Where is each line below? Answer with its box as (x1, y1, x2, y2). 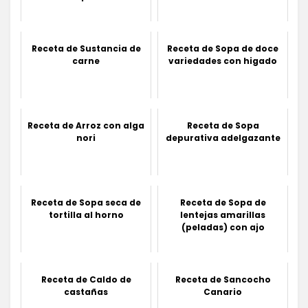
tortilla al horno (48, 209, 124, 221)
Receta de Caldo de (41, 274, 131, 286)
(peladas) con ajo (181, 221, 265, 234)
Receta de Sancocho (175, 274, 271, 286)
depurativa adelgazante (165, 132, 280, 144)
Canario (203, 286, 242, 298)
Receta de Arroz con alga (27, 120, 144, 132)
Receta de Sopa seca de (31, 197, 141, 209)
